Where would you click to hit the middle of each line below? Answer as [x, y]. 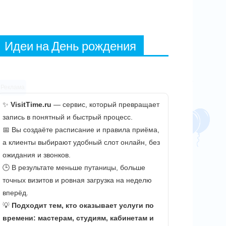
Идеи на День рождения [70, 46]
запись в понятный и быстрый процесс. [67, 117]
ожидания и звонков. [36, 155]
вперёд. [15, 193]
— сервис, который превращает [105, 104]
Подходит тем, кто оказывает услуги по [82, 205]
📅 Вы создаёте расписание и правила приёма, [81, 130]
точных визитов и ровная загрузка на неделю [77, 180]
